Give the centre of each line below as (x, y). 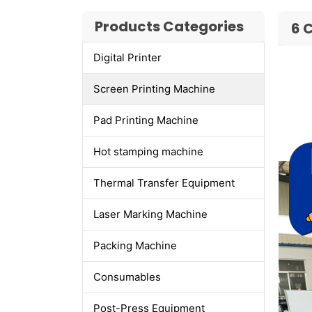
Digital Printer (127, 58)
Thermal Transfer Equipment (164, 183)
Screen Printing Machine (154, 89)
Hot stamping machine (148, 152)
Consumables (127, 277)
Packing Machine (135, 246)
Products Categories (169, 26)
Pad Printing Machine (146, 120)
